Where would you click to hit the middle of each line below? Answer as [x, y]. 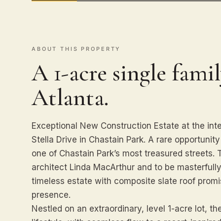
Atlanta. [70, 98]
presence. [51, 195]
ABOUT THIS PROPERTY [76, 49]
